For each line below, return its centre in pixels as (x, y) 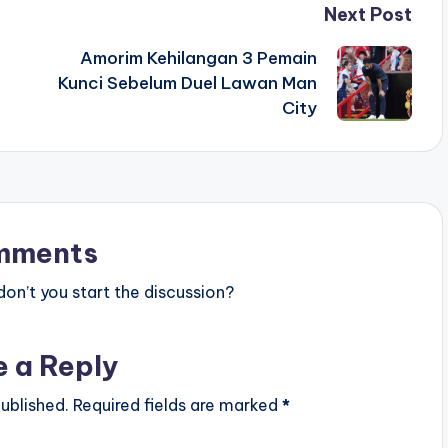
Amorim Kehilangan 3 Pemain (198, 58)
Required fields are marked (177, 405)
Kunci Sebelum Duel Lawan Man (187, 83)
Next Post (367, 14)
